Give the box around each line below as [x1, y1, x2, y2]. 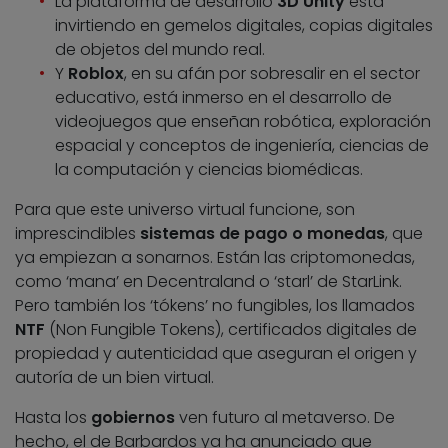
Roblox [68, 61, 124, 85]
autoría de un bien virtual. [15, 365, 214, 389]
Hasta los [15, 405, 91, 429]
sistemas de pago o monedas [140, 221, 385, 245]
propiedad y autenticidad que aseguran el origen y [15, 341, 417, 365]
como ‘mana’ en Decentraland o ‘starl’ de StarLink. [15, 269, 402, 293]
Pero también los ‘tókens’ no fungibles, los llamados [15, 293, 415, 317]
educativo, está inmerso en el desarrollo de [55, 85, 392, 109]
